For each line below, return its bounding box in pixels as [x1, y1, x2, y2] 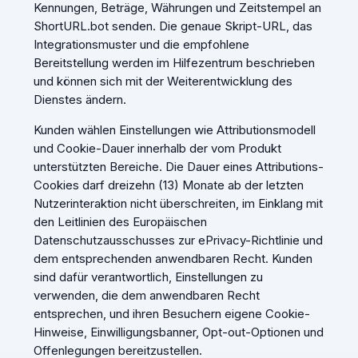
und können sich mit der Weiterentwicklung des [33, 74, 292, 89]
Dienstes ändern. [33, 92, 126, 108]
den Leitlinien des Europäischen [33, 214, 207, 230]
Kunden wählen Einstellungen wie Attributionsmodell [33, 122, 316, 138]
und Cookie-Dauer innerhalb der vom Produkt [33, 141, 281, 157]
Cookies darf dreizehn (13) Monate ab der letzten [33, 177, 304, 193]
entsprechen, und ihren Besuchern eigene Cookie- [33, 306, 310, 322]
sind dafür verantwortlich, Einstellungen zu [33, 269, 263, 285]
